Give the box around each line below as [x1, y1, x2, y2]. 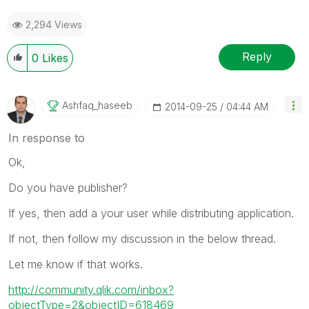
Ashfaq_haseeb [62, 99, 132, 111]
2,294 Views [26, 18, 82, 30]
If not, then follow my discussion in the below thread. [8, 231, 276, 246]
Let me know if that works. [8, 257, 143, 271]
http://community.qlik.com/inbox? [8, 282, 174, 297]
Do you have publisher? [8, 180, 128, 195]
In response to [8, 130, 85, 145]
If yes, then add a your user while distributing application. [8, 206, 294, 220]
